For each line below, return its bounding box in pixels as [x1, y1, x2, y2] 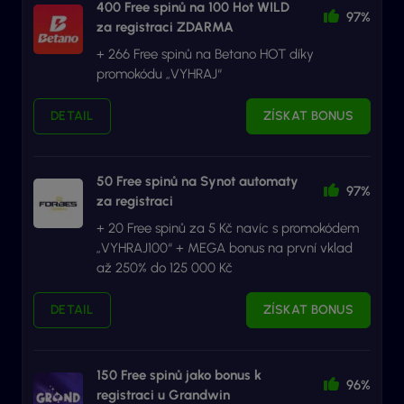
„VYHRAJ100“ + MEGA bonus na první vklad [96, 239, 353, 256]
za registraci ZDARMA [96, 18, 234, 35]
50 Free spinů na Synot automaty [96, 172, 298, 189]
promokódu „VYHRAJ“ [96, 65, 222, 82]
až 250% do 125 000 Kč [96, 259, 233, 276]
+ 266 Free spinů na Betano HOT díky [96, 45, 314, 62]
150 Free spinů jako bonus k [96, 366, 262, 383]
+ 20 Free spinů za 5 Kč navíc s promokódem [96, 219, 359, 236]
